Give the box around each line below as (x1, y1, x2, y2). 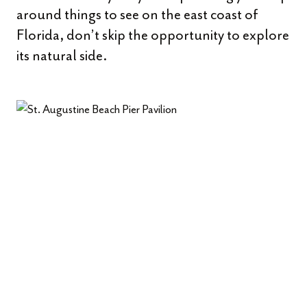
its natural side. (16, 47, 107, 64)
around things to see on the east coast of (16, 5, 258, 23)
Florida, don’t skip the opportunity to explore (16, 26, 289, 44)
